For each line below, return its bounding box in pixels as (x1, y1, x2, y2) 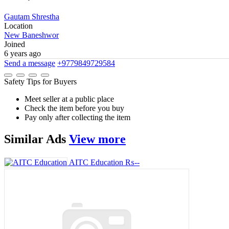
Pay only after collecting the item (25, 113, 130, 122)
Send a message (4, 59, 55, 68)
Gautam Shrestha (4, 12, 59, 21)
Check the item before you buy (25, 104, 124, 113)
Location (4, 21, 33, 31)
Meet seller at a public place (25, 95, 114, 104)
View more (69, 132, 126, 146)
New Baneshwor (4, 31, 59, 40)
